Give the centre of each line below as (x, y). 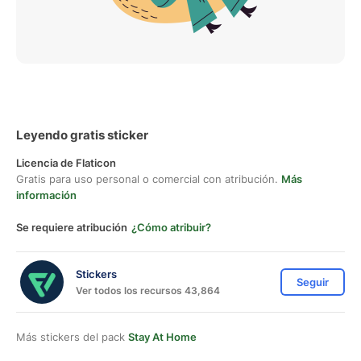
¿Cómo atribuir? (171, 227)
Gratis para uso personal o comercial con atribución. (149, 179)
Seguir (313, 282)
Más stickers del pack (72, 337)
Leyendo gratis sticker (82, 135)
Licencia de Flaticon (66, 163)
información (46, 195)
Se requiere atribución (72, 227)
